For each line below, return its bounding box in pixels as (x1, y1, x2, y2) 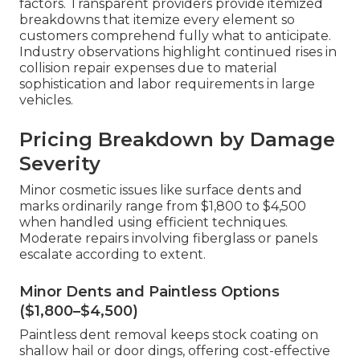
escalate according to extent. (19, 247, 206, 263)
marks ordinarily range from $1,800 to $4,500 (19, 198, 306, 215)
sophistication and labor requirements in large (19, 76, 315, 92)
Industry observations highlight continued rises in (19, 44, 337, 60)
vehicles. (19, 92, 73, 108)
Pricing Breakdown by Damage (19, 128, 335, 152)
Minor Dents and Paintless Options (19, 283, 280, 301)
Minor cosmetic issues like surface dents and (19, 182, 302, 198)
